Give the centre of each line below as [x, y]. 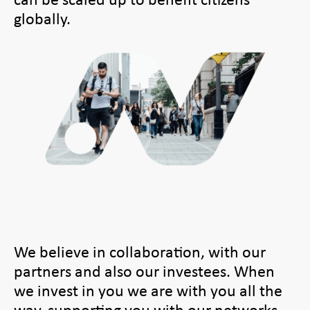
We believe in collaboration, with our [140, 251]
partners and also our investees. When [144, 270]
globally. [43, 18]
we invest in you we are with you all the [148, 290]
